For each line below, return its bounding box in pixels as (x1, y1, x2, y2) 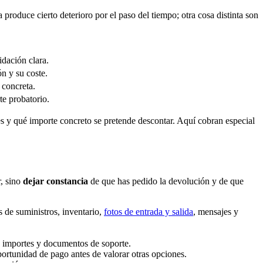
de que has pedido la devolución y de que (88, 176, 244, 186)
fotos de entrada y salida (104, 206, 193, 217)
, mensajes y (193, 206, 238, 217)
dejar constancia (23, 176, 88, 186)
